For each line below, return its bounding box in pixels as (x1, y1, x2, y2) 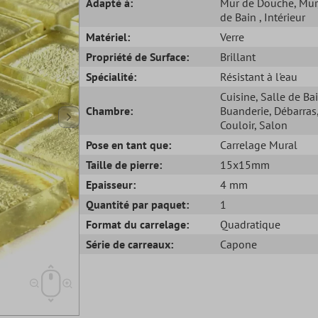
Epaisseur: (86, 177, 136, 192)
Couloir (219, 117, 254, 132)
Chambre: (86, 103, 133, 118)
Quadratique (219, 216, 280, 231)
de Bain (219, 9, 259, 24)
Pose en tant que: (86, 137, 172, 152)
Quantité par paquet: (86, 197, 190, 212)
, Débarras (268, 103, 317, 118)
